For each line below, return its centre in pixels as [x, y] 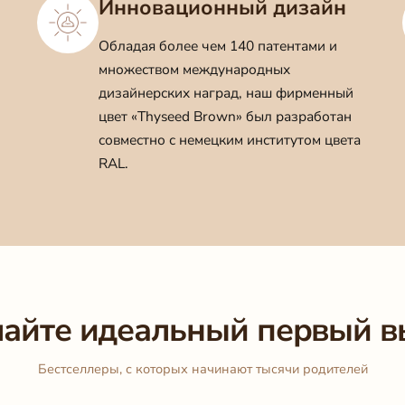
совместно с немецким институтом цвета [229, 140]
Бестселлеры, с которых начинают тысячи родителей [202, 369]
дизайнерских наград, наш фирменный [226, 93]
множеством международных [194, 70]
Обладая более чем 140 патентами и [217, 46]
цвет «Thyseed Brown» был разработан [225, 117]
